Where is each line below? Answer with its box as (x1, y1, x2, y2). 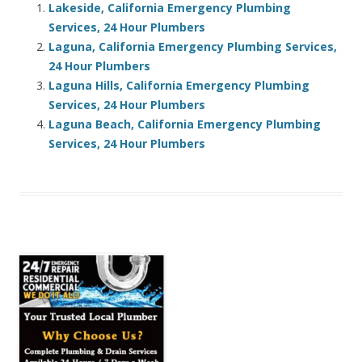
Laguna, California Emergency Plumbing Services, (48, 39, 337, 55)
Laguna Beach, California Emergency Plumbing (48, 116, 321, 133)
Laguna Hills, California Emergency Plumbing (48, 78, 309, 94)
